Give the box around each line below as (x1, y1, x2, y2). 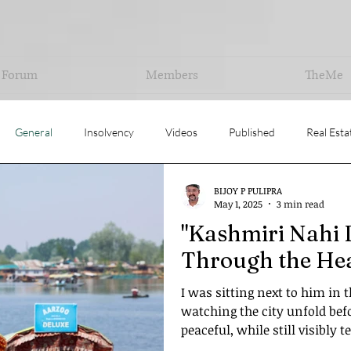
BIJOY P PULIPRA (214, 183, 282, 197)
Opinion (60, 187, 97, 201)
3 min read (277, 197, 324, 210)
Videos (165, 125, 197, 139)
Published (229, 125, 275, 139)
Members (145, 67, 198, 84)
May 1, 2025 (214, 197, 262, 210)
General (15, 125, 52, 139)
